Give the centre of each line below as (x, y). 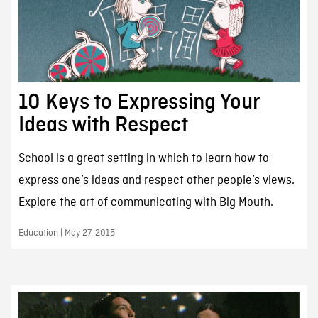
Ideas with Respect (103, 125)
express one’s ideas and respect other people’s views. (156, 181)
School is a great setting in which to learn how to (143, 159)
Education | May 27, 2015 (66, 234)
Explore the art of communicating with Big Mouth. (146, 203)
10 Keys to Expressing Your (138, 103)
